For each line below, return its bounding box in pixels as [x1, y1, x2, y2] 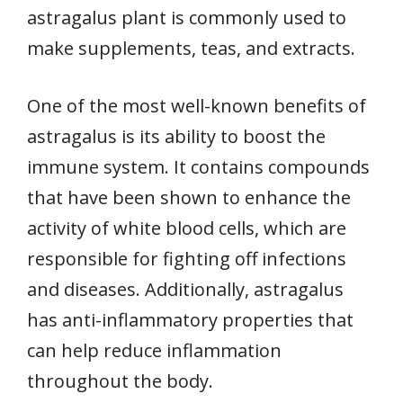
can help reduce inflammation [27, 338, 282, 363]
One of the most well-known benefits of [27, 94, 366, 119]
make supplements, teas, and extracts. [27, 36, 355, 61]
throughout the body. [27, 369, 213, 394]
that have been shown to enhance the [27, 185, 351, 210]
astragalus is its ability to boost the [27, 124, 326, 149]
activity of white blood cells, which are [27, 216, 346, 241]
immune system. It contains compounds [27, 155, 370, 180]
